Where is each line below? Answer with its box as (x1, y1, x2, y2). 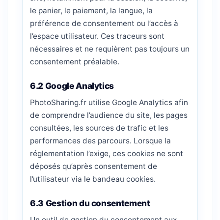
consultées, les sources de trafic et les (30, 123, 168, 133)
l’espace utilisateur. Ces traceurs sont (30, 31, 165, 41)
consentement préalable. (30, 57, 119, 66)
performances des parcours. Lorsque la (30, 136, 171, 145)
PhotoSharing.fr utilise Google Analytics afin (30, 98, 188, 107)
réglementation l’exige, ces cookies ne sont (30, 149, 183, 158)
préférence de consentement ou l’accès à (30, 19, 178, 28)
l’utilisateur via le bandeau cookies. (30, 174, 156, 184)
